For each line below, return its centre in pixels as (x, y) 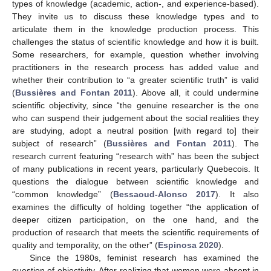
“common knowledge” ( (63, 194)
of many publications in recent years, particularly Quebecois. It (135, 169)
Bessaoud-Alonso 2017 (164, 194)
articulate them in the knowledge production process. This (135, 29)
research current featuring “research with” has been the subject (135, 156)
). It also (237, 194)
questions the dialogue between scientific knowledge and (135, 182)
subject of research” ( (59, 144)
